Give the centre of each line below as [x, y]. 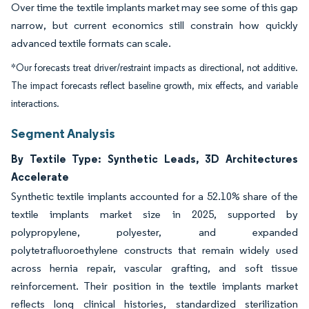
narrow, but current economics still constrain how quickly [154, 25]
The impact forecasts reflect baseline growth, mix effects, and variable [154, 86]
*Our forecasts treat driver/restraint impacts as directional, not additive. [154, 68]
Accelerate [40, 177]
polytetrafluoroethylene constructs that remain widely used [154, 250]
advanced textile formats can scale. [91, 43]
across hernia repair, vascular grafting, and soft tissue [154, 268]
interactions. [35, 104]
